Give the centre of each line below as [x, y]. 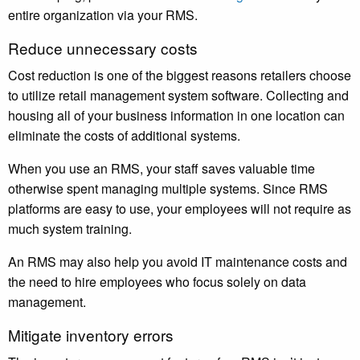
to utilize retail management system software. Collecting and [178, 96]
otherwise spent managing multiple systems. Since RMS [168, 189]
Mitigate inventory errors [91, 335]
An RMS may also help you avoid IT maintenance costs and [178, 262]
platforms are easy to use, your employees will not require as [180, 209]
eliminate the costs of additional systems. [127, 136]
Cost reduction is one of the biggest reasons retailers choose [180, 76]
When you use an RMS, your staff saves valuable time [162, 169]
